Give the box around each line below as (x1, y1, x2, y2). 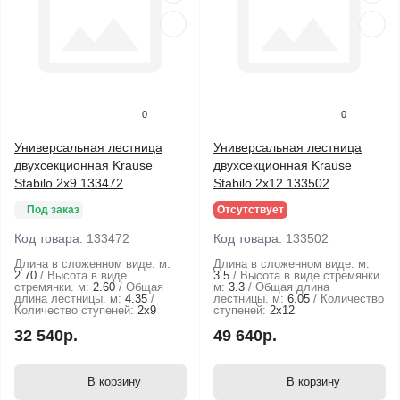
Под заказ (27, 204, 79, 216)
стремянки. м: (14, 280, 89, 294)
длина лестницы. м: (14, 292, 121, 305)
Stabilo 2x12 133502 (213, 176, 329, 190)
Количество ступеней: (14, 304, 134, 317)
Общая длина (255, 280, 329, 294)
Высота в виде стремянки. (240, 269, 383, 282)
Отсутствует (217, 204, 284, 216)
